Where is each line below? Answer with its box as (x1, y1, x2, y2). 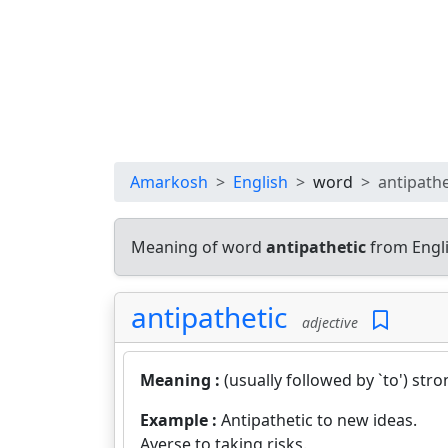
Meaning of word (131, 236, 266, 258)
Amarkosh (130, 171, 208, 193)
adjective (294, 313, 358, 332)
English (233, 171, 288, 193)
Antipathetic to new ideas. (221, 409, 417, 431)
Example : (140, 409, 221, 431)
